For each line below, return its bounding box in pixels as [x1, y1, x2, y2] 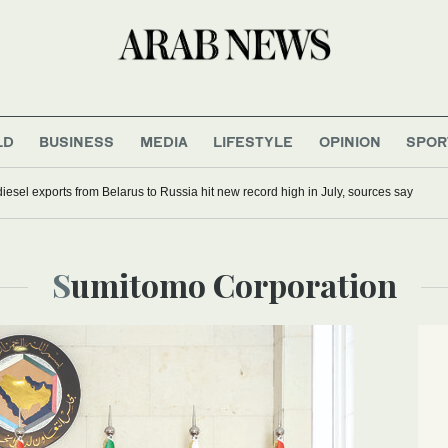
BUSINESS [39, 132, 115, 150]
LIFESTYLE [213, 132, 294, 150]
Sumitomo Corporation [70, 262, 397, 306]
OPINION [318, 132, 381, 150]
